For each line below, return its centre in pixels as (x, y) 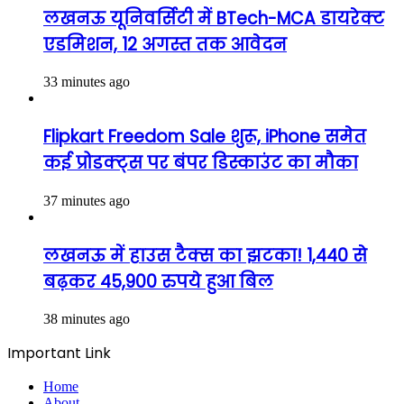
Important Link (59, 353)
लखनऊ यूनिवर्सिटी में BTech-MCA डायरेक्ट (214, 18)
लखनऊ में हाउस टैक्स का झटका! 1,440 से (205, 255)
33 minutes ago (87, 82)
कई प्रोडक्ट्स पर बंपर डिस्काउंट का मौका (201, 163)
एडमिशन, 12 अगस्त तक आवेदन (165, 44)
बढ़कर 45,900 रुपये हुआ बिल (158, 281)
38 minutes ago (87, 319)
